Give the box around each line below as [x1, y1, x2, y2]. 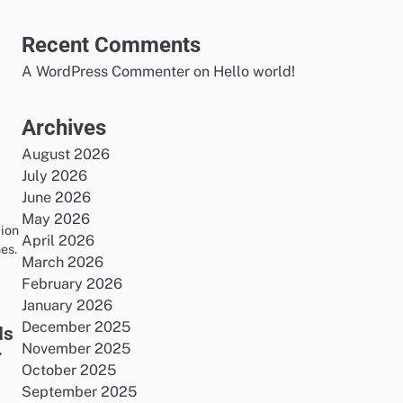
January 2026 [22, 297, 112, 314]
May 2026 [22, 210, 90, 228]
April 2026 [22, 232, 94, 249]
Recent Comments [22, 32, 201, 58]
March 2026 [22, 254, 103, 271]
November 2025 [22, 340, 130, 357]
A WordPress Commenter [22, 63, 190, 80]
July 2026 [22, 167, 87, 184]
